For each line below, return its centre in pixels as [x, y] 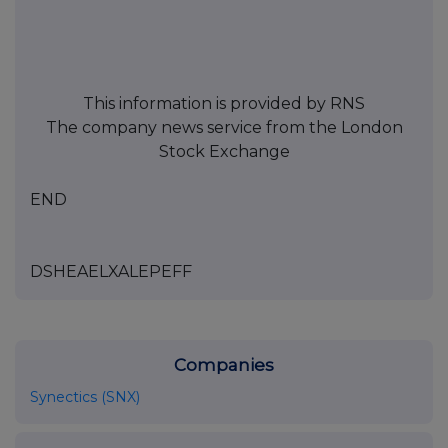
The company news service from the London [224, 127]
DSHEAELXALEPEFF [111, 271]
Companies [224, 364]
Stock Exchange [224, 151]
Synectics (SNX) [85, 396]
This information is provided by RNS [224, 103]
